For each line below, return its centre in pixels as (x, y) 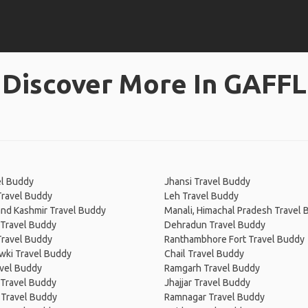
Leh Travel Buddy (201, 196)
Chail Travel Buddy (204, 254)
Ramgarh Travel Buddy (212, 268)
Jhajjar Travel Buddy (207, 283)
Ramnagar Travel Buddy (214, 297)
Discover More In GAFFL (154, 84)
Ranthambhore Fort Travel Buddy (234, 239)
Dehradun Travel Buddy (215, 225)
